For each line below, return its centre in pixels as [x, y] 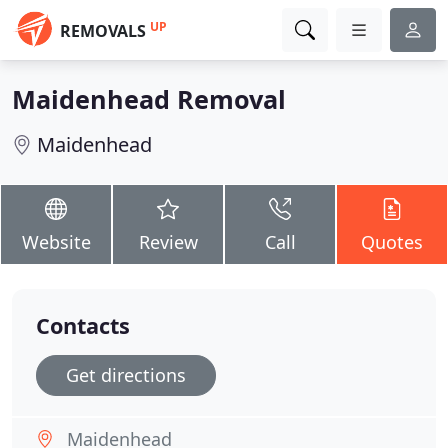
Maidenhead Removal [149, 99]
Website [56, 242]
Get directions [126, 375]
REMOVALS [103, 31]
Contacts [83, 325]
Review [168, 242]
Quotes [392, 242]
